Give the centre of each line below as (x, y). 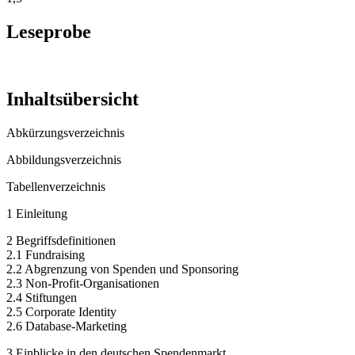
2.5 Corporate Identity (61, 312)
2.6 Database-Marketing (67, 326)
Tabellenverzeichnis (56, 187)
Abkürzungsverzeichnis (65, 133)
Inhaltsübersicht (73, 99)
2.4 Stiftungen (42, 298)
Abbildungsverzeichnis (64, 160)
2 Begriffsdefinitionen (61, 241)
